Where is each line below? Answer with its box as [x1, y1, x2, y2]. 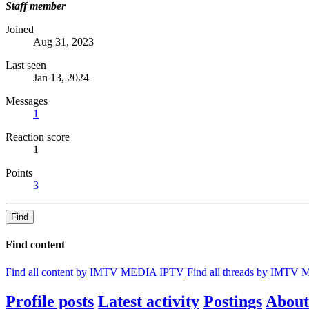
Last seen [6, 59, 46, 72]
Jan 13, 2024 [33, 72, 89, 84]
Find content [6, 239, 65, 251]
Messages [6, 95, 48, 108]
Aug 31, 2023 [33, 36, 94, 48]
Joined [6, 23, 34, 36]
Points [6, 167, 32, 179]
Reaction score [6, 131, 70, 143]
